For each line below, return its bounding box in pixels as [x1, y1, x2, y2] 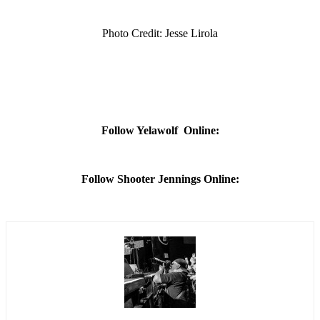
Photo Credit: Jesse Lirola [102, 26, 218, 39]
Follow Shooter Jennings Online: [81, 172, 239, 185]
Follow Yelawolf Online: [101, 124, 219, 136]
